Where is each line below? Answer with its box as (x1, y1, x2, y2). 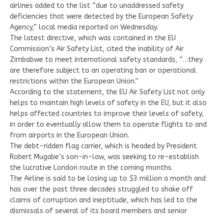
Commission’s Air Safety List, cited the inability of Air (10, 45, 184, 54)
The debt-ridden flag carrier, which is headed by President (10, 142, 197, 151)
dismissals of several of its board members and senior (10, 207, 187, 216)
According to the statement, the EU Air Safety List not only (10, 88, 205, 97)
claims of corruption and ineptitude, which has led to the (10, 196, 197, 205)
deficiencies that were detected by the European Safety (10, 12, 193, 21)
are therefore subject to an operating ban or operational (10, 66, 196, 75)
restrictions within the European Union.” (10, 77, 138, 86)
